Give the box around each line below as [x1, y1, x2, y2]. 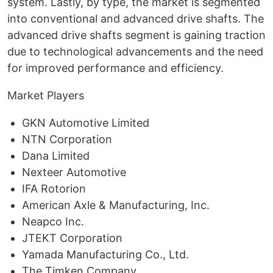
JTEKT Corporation [22, 232, 122, 244]
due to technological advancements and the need [7, 45, 263, 58]
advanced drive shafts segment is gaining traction [7, 29, 266, 41]
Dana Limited [22, 149, 90, 162]
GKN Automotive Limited [22, 116, 149, 129]
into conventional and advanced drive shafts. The [7, 12, 264, 25]
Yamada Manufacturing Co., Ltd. [22, 248, 189, 261]
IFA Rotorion [22, 182, 86, 195]
